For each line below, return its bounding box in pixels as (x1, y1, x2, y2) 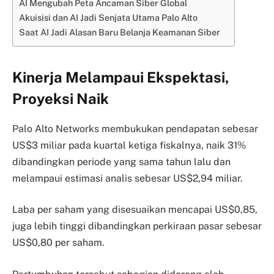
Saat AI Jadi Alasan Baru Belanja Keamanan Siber (19, 27, 222, 38)
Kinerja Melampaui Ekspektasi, (12, 68, 229, 86)
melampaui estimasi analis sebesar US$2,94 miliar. (12, 172, 243, 184)
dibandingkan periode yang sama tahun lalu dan (12, 155, 231, 168)
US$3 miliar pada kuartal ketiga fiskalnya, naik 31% (12, 139, 246, 151)
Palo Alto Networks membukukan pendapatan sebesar (12, 122, 258, 135)
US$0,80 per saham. (12, 237, 105, 249)
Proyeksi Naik (12, 89, 109, 107)
